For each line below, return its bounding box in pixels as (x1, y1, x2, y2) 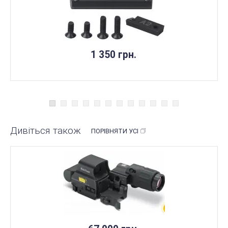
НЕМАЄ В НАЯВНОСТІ (142, 211, 202, 218)
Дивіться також (10, 124, 81, 136)
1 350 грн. (91, 49, 136, 61)
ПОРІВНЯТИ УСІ (91, 127, 138, 135)
